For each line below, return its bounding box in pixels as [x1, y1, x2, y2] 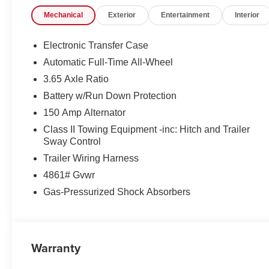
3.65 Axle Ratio [43, 74, 109, 85]
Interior [235, 11, 260, 20]
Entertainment [161, 11, 210, 20]
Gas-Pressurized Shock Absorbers [43, 187, 191, 198]
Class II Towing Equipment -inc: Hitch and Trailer [43, 124, 250, 135]
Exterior [108, 11, 136, 20]
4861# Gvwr [43, 170, 95, 181]
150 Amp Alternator [43, 107, 126, 118]
